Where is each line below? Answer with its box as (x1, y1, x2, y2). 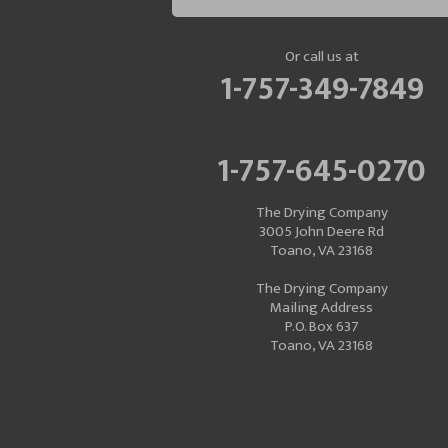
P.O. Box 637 (284, 314, 359, 340)
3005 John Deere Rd (259, 219, 385, 245)
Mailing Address (270, 295, 374, 321)
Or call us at (284, 44, 359, 70)
